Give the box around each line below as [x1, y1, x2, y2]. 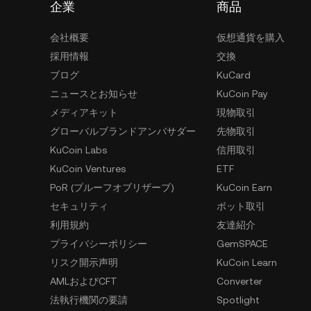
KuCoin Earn [217, 181, 272, 193]
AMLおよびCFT [50, 275, 117, 287]
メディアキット [50, 106, 118, 118]
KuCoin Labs [50, 144, 107, 155]
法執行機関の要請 [50, 294, 128, 305]
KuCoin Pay [217, 87, 268, 99]
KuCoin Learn [217, 256, 277, 268]
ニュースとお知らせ [50, 87, 137, 99]
